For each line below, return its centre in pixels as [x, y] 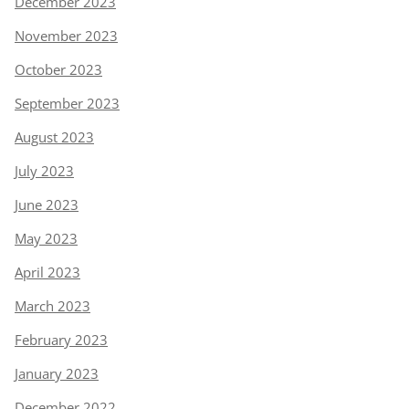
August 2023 [54, 137]
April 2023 [47, 272]
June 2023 [47, 204]
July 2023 [44, 171]
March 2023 [52, 306]
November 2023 [66, 36]
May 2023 [46, 238]
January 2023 [57, 373]
